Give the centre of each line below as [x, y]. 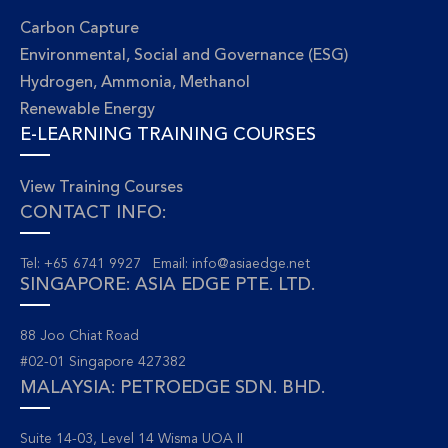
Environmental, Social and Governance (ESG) [184, 56]
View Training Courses [101, 188]
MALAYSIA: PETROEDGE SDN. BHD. [172, 388]
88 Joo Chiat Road [79, 336]
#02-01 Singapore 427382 [103, 362]
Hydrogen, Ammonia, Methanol [135, 83]
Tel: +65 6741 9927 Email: [106, 264]
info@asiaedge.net [251, 264]
